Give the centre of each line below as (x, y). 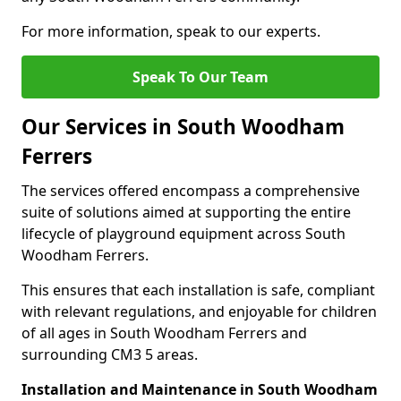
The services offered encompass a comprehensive (191, 191)
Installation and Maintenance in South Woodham (200, 389)
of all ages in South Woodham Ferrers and (164, 333)
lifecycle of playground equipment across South (183, 234)
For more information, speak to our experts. (171, 31)
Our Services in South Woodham (183, 127)
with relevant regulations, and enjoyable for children (199, 311)
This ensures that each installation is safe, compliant (198, 290)
